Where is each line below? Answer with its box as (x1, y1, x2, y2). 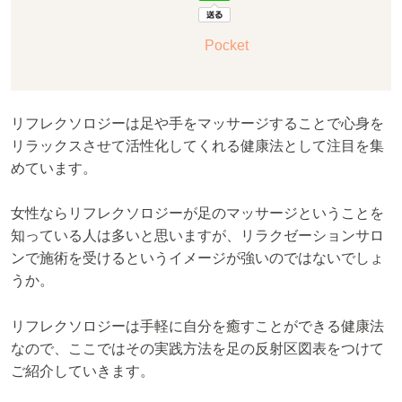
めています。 (11, 160, 97, 176)
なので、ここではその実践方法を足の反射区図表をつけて (11, 340, 384, 356)
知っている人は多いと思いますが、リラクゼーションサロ (11, 228, 384, 244)
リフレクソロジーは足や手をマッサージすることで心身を (11, 115, 384, 131)
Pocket (205, 37, 249, 53)
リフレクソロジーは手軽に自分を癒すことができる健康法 (11, 318, 384, 334)
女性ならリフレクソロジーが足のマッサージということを (11, 205, 384, 222)
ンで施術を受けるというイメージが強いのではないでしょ (11, 250, 384, 267)
